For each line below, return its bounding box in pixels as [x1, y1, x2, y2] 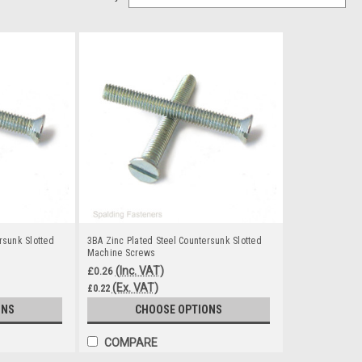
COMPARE [103, 336, 158, 349]
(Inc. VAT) [115, 263, 164, 277]
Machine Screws [86, 247, 155, 259]
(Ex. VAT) [112, 280, 158, 294]
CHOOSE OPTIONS [134, 303, 222, 317]
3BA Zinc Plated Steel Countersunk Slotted [86, 235, 262, 246]
